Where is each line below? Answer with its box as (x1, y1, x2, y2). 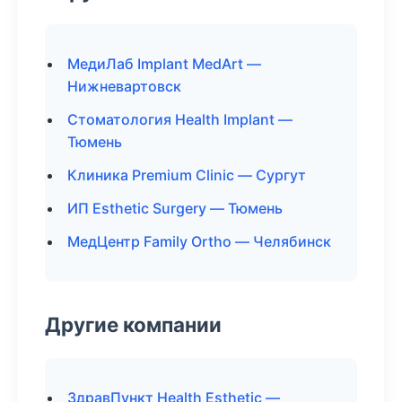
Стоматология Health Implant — (67, 110, 293, 128)
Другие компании (45, 312, 222, 336)
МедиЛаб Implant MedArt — (67, 55, 261, 73)
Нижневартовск (67, 77, 181, 95)
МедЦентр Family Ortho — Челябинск (67, 232, 331, 250)
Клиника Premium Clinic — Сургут (67, 166, 306, 184)
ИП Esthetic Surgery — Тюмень (67, 199, 283, 217)
